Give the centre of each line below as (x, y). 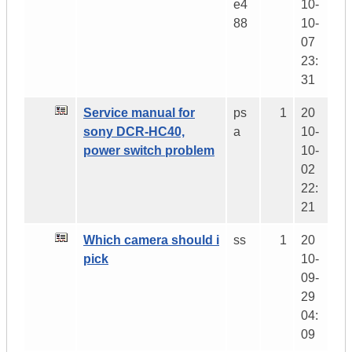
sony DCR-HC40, (134, 132)
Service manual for (139, 113)
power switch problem (149, 151)
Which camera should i (151, 240)
